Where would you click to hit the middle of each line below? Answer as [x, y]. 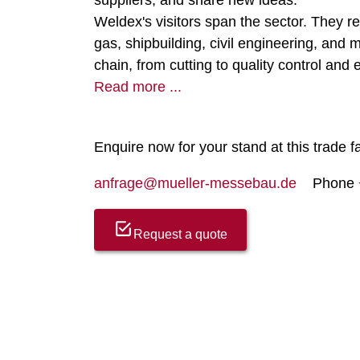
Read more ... [138, 87]
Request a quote [180, 234]
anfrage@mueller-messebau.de [195, 183]
